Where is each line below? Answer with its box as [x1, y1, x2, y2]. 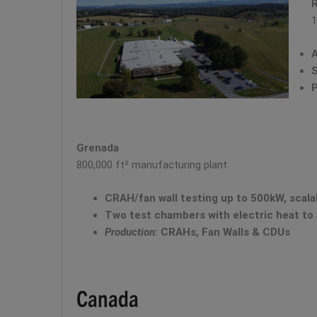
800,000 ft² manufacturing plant [76, 158, 227, 172]
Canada [76, 283, 139, 312]
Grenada [76, 142, 119, 155]
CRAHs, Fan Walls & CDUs [161, 225, 290, 238]
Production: [105, 225, 161, 238]
